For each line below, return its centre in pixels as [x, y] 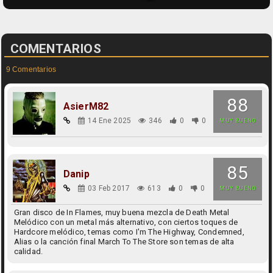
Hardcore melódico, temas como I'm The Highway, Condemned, [129, 232]
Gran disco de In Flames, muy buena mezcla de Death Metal [122, 212]
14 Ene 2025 [110, 121]
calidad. [28, 251]
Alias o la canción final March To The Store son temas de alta [124, 242]
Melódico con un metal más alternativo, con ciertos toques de [126, 222]
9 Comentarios [31, 69]
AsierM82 [86, 106]
